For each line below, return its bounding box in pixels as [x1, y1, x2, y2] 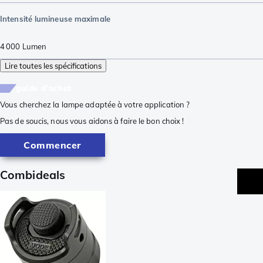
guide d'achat [16, 83, 72, 93]
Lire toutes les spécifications [5, 61, 102, 71]
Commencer [23, 139, 82, 151]
